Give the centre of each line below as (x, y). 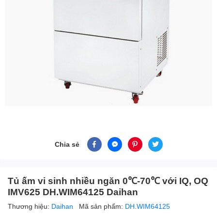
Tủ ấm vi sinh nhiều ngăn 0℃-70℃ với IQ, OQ (108, 180)
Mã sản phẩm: (102, 206)
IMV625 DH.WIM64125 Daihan (73, 191)
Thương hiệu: (30, 206)
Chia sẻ (67, 144)
